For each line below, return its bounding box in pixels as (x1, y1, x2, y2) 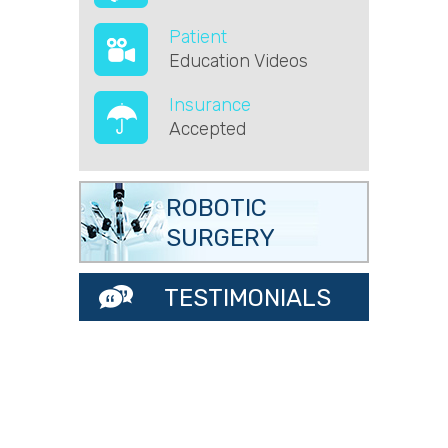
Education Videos (169, 49, 308, 72)
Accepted (169, 117, 246, 140)
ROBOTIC (166, 193, 267, 222)
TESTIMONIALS (164, 283, 331, 312)
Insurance (169, 93, 251, 116)
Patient (169, 25, 227, 48)
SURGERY (166, 223, 275, 252)
